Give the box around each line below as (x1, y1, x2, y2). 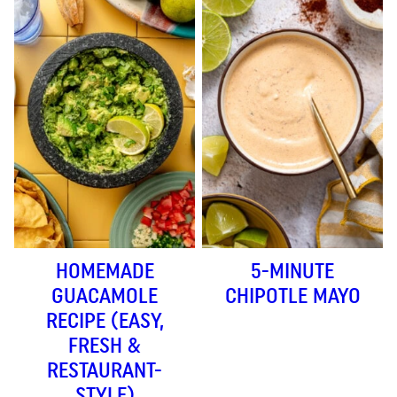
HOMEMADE (55, 258, 154, 284)
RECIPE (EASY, (45, 307, 164, 334)
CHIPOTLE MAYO (224, 283, 361, 309)
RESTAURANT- (47, 357, 162, 384)
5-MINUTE (251, 258, 334, 284)
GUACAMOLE (51, 283, 158, 309)
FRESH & (68, 332, 141, 359)
